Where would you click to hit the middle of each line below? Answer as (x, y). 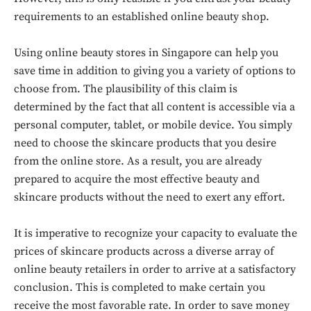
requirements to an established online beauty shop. (142, 17)
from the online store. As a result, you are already (138, 161)
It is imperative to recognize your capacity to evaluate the (155, 233)
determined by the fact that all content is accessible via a (154, 107)
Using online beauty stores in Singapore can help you (146, 53)
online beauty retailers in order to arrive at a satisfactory (155, 269)
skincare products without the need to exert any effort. (150, 197)
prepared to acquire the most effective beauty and (137, 179)
